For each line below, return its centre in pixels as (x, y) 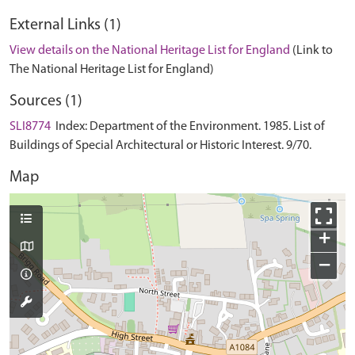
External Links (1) (65, 25)
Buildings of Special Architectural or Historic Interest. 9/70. (160, 146)
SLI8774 (30, 127)
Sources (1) (46, 101)
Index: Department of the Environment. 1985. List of (189, 127)
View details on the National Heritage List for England (150, 51)
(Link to (313, 51)
